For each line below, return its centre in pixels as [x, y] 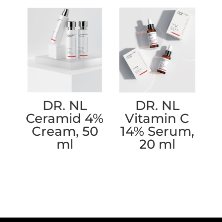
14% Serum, [157, 132]
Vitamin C [157, 119]
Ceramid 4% [65, 119]
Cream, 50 [65, 132]
